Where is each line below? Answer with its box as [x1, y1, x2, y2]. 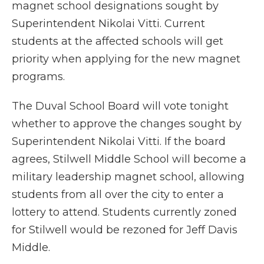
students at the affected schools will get [12, 35, 223, 48]
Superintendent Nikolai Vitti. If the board [12, 135, 226, 148]
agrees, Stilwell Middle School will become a [12, 153, 246, 166]
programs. [12, 70, 65, 84]
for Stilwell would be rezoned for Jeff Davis [12, 223, 237, 237]
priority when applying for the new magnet [12, 52, 240, 66]
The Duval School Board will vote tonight [12, 100, 229, 113]
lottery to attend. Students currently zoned [12, 206, 237, 219]
